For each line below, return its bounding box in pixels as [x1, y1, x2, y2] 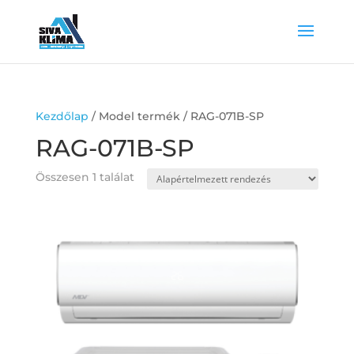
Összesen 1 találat [35, 170, 134, 184]
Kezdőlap [35, 109, 88, 123]
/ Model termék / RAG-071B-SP [88, 109, 264, 123]
